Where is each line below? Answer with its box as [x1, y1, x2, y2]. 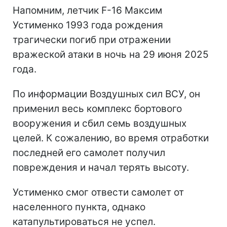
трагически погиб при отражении [13, 33, 171, 46]
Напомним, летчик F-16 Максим [13, 4, 162, 16]
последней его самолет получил [13, 146, 165, 159]
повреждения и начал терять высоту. [13, 161, 189, 173]
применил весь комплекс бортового [13, 102, 182, 115]
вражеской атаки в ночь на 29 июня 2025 [13, 48, 209, 60]
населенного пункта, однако [13, 201, 145, 213]
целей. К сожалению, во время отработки [13, 132, 209, 144]
